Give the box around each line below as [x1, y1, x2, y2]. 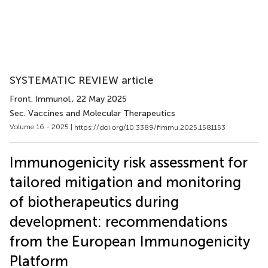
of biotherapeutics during [10, 193, 179, 211]
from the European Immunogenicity [10, 232, 250, 250]
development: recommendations [10, 212, 227, 230]
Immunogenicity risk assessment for [10, 153, 248, 171]
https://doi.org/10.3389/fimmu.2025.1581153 [74, 123, 226, 132]
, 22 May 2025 [72, 94, 127, 104]
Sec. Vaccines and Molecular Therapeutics [10, 108, 175, 118]
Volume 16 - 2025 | [10, 123, 74, 131]
